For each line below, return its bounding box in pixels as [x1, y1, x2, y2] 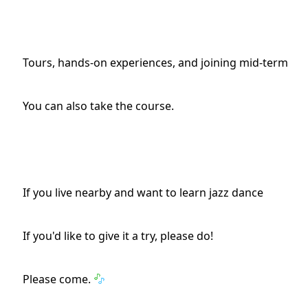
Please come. [23, 272, 93, 287]
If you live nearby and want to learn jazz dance [23, 185, 263, 200]
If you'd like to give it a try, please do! [23, 228, 213, 243]
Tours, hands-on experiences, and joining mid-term [23, 55, 288, 70]
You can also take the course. [23, 98, 174, 113]
